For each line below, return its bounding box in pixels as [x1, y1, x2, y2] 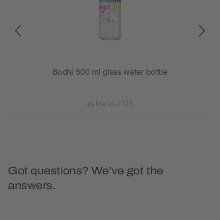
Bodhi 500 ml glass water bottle [53, 67, 167, 77]
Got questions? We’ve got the [8, 165, 164, 177]
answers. [8, 180, 55, 192]
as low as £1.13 [87, 99, 133, 108]
